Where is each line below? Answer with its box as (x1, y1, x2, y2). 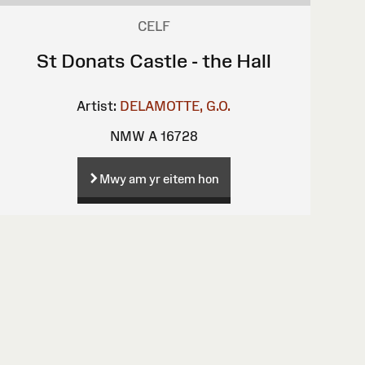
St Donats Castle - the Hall (36, 49, 271, 72)
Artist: (77, 98, 117, 113)
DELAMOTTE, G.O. (120, 98, 231, 113)
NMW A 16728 (109, 128, 198, 143)
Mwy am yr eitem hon (99, 171, 219, 186)
